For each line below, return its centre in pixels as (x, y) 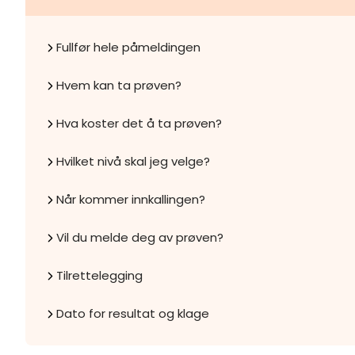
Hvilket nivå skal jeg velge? (133, 161)
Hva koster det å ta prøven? (139, 123)
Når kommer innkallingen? (131, 199)
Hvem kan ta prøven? (119, 85)
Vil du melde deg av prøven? (140, 237)
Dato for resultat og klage (133, 313)
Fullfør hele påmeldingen (128, 47)
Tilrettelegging (99, 275)
